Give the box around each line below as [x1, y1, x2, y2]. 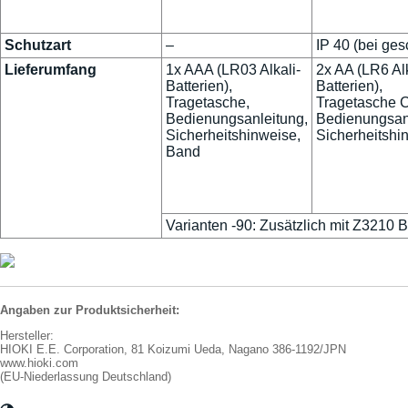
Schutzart [5, 37, 71, 54]
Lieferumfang [5, 62, 97, 78]
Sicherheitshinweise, [166, 127, 301, 144]
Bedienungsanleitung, [166, 111, 308, 127]
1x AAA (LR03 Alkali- [166, 62, 301, 78]
